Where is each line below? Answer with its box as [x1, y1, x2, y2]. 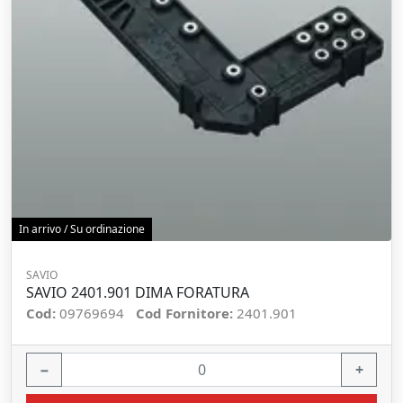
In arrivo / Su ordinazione [19, 221, 145, 237]
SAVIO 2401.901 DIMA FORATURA [26, 282, 249, 302]
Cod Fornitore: [136, 304, 237, 322]
